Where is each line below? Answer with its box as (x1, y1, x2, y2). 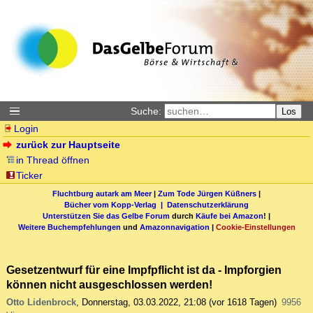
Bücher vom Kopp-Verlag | (64, 200, 167, 209)
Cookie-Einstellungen (215, 222, 296, 231)
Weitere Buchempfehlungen (17, 222, 121, 231)
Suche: (131, 105, 161, 117)
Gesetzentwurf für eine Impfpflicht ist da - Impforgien (6, 263, 282, 277)
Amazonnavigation (139, 222, 210, 231)
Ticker (16, 170, 43, 181)
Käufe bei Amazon (196, 211, 263, 220)
